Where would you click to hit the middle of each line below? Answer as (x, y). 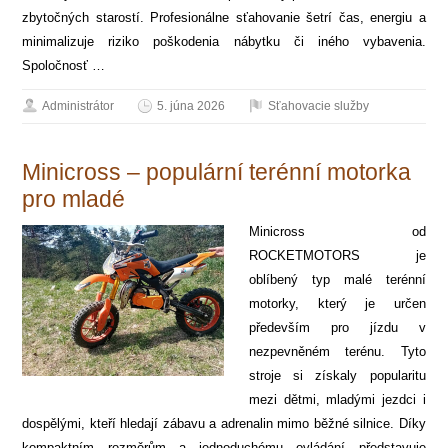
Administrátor (78, 105)
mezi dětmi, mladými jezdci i (337, 399)
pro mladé (74, 198)
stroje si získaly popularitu (337, 375)
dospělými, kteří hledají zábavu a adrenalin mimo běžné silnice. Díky (224, 423)
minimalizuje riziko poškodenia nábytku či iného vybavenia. (224, 41)
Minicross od (337, 231)
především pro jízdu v (337, 327)
